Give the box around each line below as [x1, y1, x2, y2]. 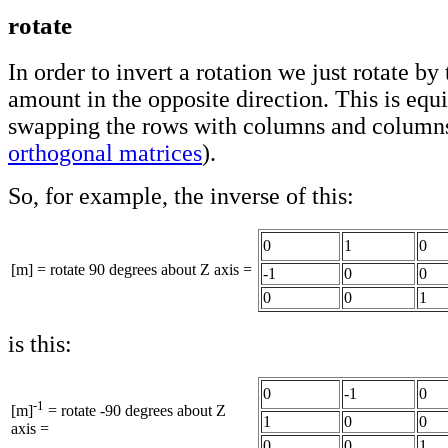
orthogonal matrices [8, 139, 202, 166]
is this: [8, 330, 72, 357]
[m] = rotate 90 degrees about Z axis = [11, 260, 252, 278]
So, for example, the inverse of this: [8, 182, 354, 209]
